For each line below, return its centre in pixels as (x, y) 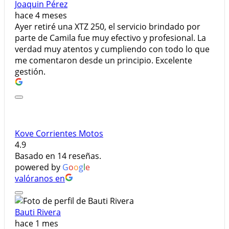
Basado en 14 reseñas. (58, 156)
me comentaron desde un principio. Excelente (104, 61)
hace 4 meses (41, 16)
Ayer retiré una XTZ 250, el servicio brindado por (108, 27)
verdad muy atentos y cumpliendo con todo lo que (112, 49)
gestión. (30, 72)
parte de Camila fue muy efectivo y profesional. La (110, 38)
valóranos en (40, 179)
